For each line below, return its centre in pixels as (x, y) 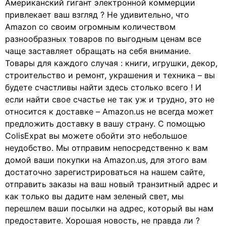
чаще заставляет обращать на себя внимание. (98, 51)
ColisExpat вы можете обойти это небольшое (96, 135)
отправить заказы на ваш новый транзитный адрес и (111, 184)
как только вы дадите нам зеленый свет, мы (94, 196)
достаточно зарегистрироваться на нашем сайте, (105, 172)
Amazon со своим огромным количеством (90, 26)
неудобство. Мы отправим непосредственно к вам (106, 148)
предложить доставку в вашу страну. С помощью (105, 123)
